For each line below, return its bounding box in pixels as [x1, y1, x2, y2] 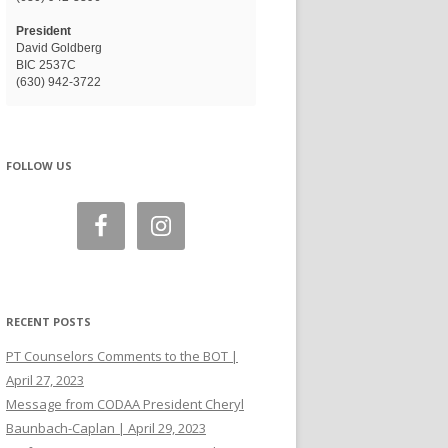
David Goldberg [16, 41, 102, 55]
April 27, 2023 [6, 371, 84, 389]
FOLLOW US [6, 158, 72, 173]
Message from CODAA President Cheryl [6, 395, 244, 413]
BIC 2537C [16, 58, 76, 72]
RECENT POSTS [6, 314, 91, 329]
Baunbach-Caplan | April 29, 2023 [6, 419, 206, 437]
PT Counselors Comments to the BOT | [6, 347, 238, 365]
